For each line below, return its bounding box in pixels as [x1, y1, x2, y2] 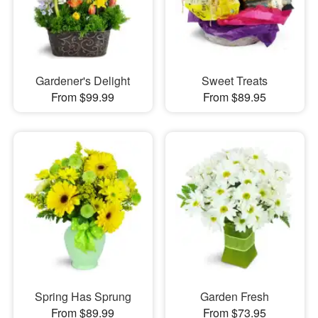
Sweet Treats [202, 72, 268, 89]
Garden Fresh [200, 287, 270, 305]
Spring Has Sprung [34, 287, 131, 305]
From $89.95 [203, 89, 267, 106]
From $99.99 [51, 89, 115, 106]
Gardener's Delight [35, 72, 131, 89]
